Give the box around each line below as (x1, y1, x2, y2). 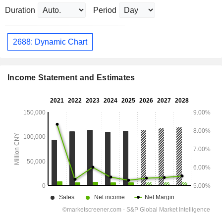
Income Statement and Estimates (7, 73, 135, 82)
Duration (5, 6, 35, 15)
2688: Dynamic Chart (13, 37, 87, 46)
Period (93, 6, 116, 15)
